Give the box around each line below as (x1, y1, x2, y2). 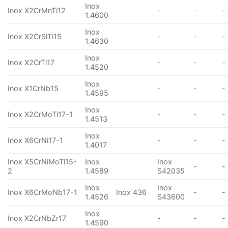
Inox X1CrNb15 (8, 84, 59, 93)
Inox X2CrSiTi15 (8, 32, 62, 41)
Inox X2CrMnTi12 (8, 6, 66, 15)
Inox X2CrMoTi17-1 (8, 110, 73, 119)
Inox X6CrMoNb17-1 (8, 188, 77, 197)
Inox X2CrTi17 (8, 58, 54, 67)
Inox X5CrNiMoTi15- (8, 157, 77, 166)
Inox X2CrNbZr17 (8, 214, 66, 223)
